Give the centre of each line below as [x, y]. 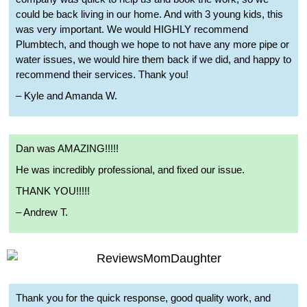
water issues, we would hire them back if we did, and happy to [153, 59]
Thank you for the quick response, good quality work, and [143, 297]
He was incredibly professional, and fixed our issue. [130, 169]
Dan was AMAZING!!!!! [67, 148]
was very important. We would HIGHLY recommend [132, 29]
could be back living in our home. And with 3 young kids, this [149, 14]
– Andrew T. [42, 212]
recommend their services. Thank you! [102, 74]
